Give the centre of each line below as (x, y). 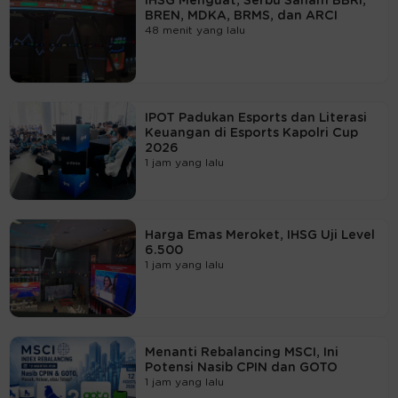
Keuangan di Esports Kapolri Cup (251, 133)
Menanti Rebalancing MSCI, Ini (241, 352)
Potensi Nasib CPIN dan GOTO (241, 367)
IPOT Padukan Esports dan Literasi (255, 118)
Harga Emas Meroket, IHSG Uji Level (259, 235)
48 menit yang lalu (195, 30)
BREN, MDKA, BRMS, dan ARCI (241, 16)
